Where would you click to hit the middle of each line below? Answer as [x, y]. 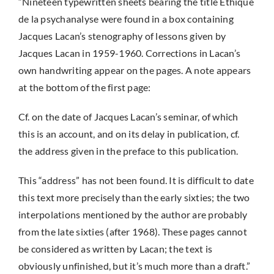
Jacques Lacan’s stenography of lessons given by [122, 36]
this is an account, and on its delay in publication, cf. [129, 134]
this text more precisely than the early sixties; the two [134, 197]
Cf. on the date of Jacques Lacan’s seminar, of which [128, 117]
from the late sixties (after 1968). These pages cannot [132, 231]
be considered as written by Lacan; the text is [115, 249]
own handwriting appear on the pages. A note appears [135, 70]
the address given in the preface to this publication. [128, 151]
